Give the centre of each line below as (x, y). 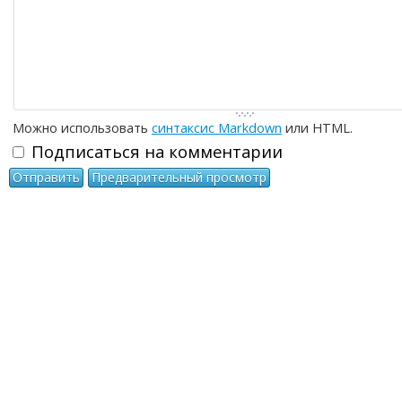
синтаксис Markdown (217, 127)
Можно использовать (82, 127)
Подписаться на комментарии (157, 152)
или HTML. (317, 127)
